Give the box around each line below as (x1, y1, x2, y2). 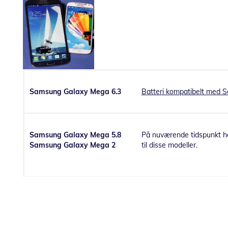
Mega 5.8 (90, 130, 121, 140)
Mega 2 (90, 140, 116, 150)
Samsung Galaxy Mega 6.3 (30, 87, 121, 97)
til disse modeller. (141, 140, 197, 150)
